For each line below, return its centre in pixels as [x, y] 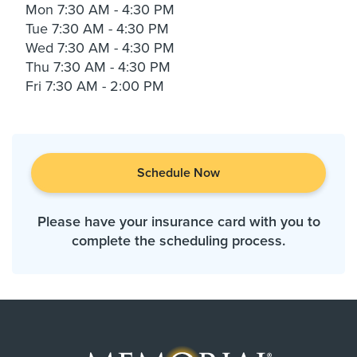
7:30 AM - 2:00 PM [105, 86]
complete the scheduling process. [178, 240]
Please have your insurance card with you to [178, 221]
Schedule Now [178, 173]
